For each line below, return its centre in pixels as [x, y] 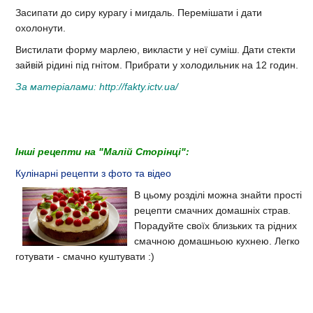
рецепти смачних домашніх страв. [212, 210]
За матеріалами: [56, 86]
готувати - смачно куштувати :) [86, 256]
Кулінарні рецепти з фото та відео [93, 173]
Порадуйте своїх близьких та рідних [216, 225]
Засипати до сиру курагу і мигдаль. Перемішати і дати [139, 12]
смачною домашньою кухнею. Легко [217, 241]
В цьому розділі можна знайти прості [218, 195]
